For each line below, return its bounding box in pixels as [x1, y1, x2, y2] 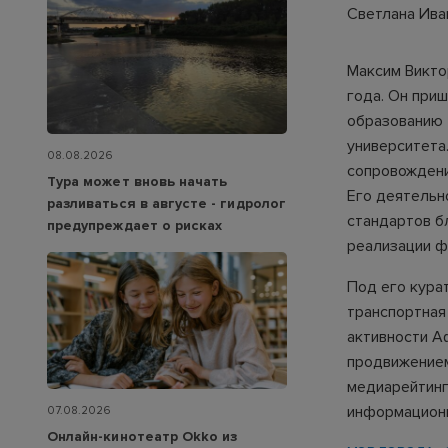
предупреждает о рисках [47, 216, 223, 234]
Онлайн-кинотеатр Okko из [47, 428, 238, 446]
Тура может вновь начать [47, 172, 228, 190]
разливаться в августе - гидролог [47, 194, 286, 212]
